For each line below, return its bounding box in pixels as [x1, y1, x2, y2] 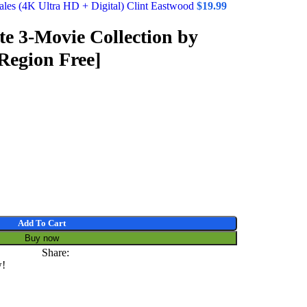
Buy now [25, 232, 59, 243]
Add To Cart [18, 217, 66, 228]
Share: [42, 246, 69, 258]
